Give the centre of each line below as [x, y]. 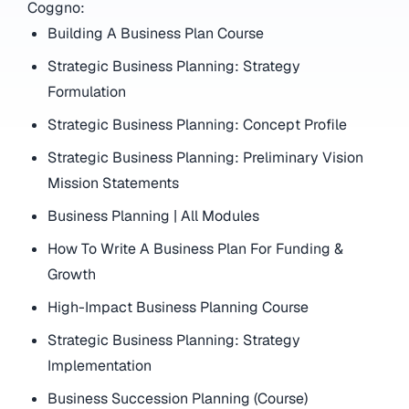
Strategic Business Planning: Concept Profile [198, 124]
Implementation [100, 365]
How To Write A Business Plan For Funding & [196, 248]
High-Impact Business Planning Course [178, 307]
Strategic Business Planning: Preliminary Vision [206, 157]
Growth [72, 274]
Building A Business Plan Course [156, 33]
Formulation [87, 91]
